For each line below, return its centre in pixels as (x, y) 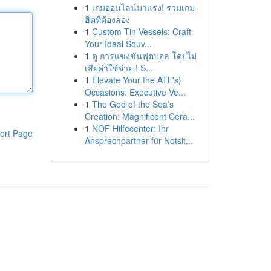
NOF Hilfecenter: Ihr (130, 128)
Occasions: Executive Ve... (135, 92)
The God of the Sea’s (132, 104)
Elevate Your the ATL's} (136, 80)
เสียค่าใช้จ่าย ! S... (119, 68)
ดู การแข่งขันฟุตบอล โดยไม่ (144, 56)
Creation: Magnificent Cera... (139, 116)
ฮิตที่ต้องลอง (107, 19)
